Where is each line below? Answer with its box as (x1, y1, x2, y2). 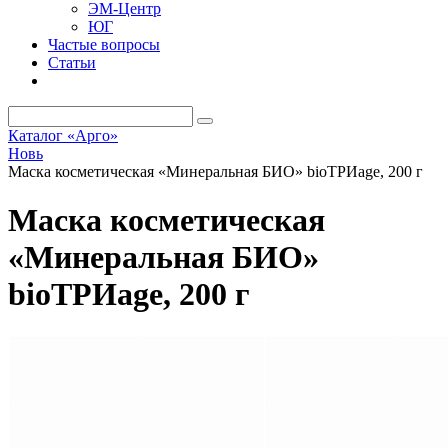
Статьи (48, 54, 96, 71)
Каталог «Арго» (8, 127, 118, 144)
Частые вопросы (48, 36, 160, 53)
